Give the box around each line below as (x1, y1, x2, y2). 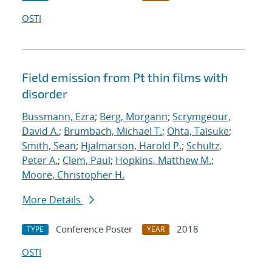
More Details (22, 193, 83, 207)
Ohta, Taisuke (167, 124, 229, 138)
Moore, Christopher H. (22, 168, 124, 182)
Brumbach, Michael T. (64, 124, 162, 138)
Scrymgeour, (172, 110, 231, 124)
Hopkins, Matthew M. (115, 154, 211, 168)
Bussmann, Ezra (22, 110, 95, 124)
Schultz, (186, 139, 222, 153)
